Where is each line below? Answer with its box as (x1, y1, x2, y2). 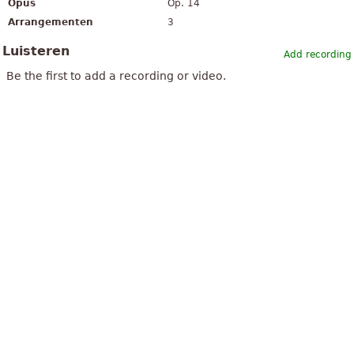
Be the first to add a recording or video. (6, 70, 226, 83)
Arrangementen (8, 17, 93, 28)
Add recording (284, 49, 352, 61)
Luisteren (2, 43, 70, 59)
